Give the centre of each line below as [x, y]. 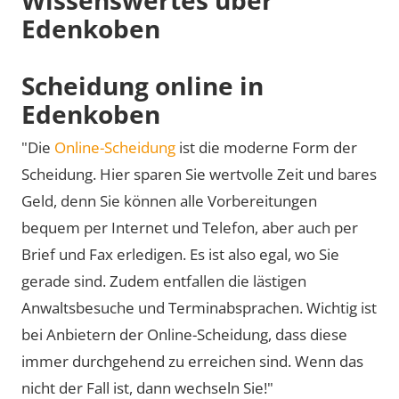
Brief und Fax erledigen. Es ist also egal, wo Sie [180, 254]
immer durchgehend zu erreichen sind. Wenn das [192, 361]
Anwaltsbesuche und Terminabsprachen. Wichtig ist [199, 308]
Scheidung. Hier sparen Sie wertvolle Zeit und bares [199, 174]
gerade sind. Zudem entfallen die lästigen [164, 281]
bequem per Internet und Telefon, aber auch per [190, 228]
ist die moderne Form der [266, 147]
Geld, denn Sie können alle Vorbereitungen [169, 201]
